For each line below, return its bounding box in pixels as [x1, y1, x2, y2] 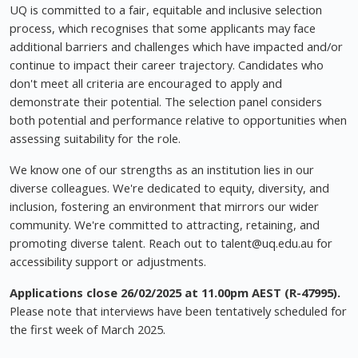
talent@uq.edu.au [221, 235, 313, 252]
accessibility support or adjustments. [10, 253, 206, 270]
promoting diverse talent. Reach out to [10, 235, 221, 252]
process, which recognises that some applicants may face [10, 20, 316, 37]
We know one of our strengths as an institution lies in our [10, 161, 314, 178]
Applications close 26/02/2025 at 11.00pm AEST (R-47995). [10, 284, 340, 301]
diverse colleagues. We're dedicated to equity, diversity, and [10, 180, 329, 197]
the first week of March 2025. [10, 321, 165, 338]
